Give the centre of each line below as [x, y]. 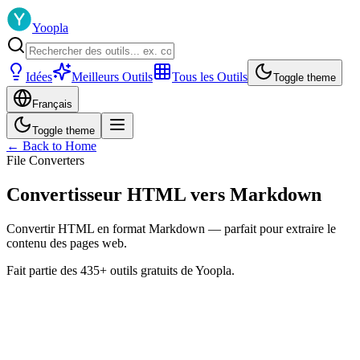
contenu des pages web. [67, 243]
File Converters [45, 160]
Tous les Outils [210, 77]
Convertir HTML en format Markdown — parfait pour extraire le [171, 228]
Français [52, 104]
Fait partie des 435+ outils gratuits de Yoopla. [121, 270]
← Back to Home [51, 146]
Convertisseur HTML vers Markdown [164, 194]
